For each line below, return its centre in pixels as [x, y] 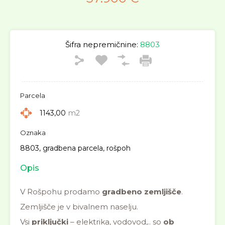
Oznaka [33, 133]
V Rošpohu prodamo [61, 192]
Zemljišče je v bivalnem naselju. [79, 207]
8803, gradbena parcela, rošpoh [75, 148]
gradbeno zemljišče [142, 192]
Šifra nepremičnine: [102, 44]
